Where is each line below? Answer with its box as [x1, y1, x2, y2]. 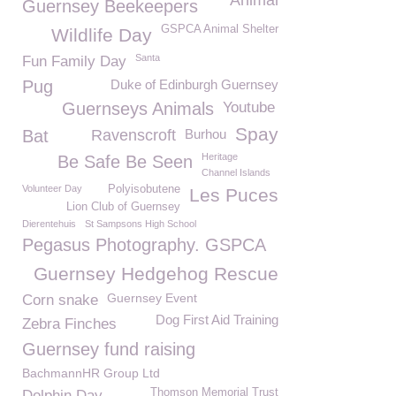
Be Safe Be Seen [57, 152, 193, 171]
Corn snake [22, 292, 98, 308]
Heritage [202, 151, 238, 162]
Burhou [185, 126, 226, 141]
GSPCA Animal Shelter [161, 23, 278, 35]
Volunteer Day [22, 183, 82, 194]
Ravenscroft [91, 126, 176, 144]
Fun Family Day [22, 53, 126, 70]
